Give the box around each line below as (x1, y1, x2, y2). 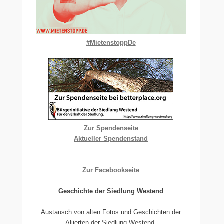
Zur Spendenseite (83, 124, 138, 132)
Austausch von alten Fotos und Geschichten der (41, 208, 181, 216)
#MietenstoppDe (86, 39, 136, 46)
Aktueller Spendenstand (74, 135, 148, 142)
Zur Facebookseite (82, 166, 140, 174)
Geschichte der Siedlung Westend (58, 187, 164, 195)
